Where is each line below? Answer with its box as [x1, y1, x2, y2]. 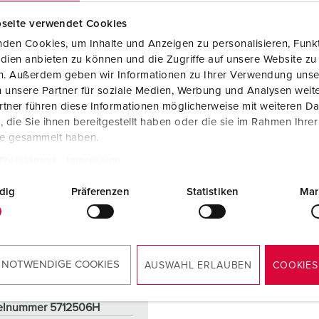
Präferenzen [70, 186, 130, 197]
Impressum [66, 155, 121, 166]
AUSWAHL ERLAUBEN [144, 261, 253, 271]
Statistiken [186, 186, 239, 197]
